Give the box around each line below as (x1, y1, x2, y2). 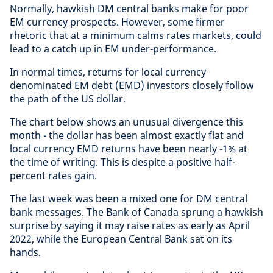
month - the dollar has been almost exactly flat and (10, 129, 244, 143)
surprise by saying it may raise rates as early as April (10, 219, 250, 233)
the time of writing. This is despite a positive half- (10, 155, 235, 169)
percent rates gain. (10, 169, 97, 183)
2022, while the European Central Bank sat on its (10, 232, 232, 246)
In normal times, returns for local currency (10, 65, 206, 79)
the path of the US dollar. (10, 92, 126, 106)
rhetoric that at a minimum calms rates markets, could (10, 29, 261, 43)
